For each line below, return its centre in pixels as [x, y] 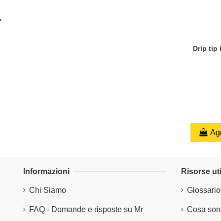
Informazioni [46, 172]
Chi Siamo [48, 190]
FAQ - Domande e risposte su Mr [86, 209]
